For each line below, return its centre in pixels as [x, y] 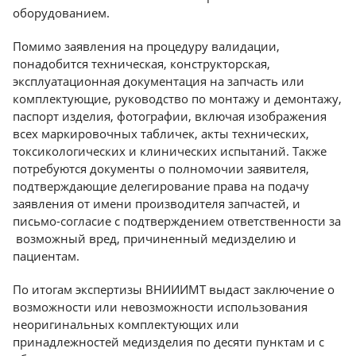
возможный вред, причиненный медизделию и [155, 239]
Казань [46, 26]
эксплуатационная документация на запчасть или [159, 81]
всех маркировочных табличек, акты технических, [161, 134]
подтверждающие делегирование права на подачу [161, 186]
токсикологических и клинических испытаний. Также [170, 151]
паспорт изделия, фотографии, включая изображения [170, 116]
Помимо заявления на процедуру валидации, [146, 46]
